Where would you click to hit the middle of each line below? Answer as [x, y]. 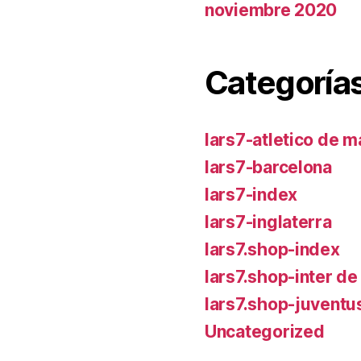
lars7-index [251, 194]
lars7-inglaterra [268, 222]
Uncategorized [265, 331]
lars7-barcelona [268, 167]
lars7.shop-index [272, 249]
